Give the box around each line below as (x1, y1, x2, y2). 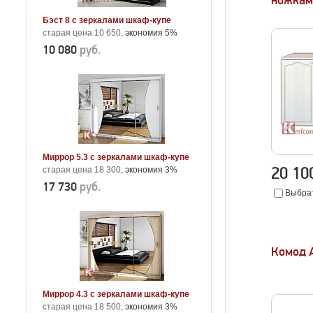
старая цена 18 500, (43, 302, 125, 312)
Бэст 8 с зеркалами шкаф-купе (43, 15, 171, 25)
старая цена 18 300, (43, 165, 125, 175)
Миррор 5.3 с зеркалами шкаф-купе (43, 152, 189, 162)
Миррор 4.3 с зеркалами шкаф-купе (43, 289, 189, 299)
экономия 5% (125, 28, 177, 38)
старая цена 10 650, (43, 28, 125, 38)
